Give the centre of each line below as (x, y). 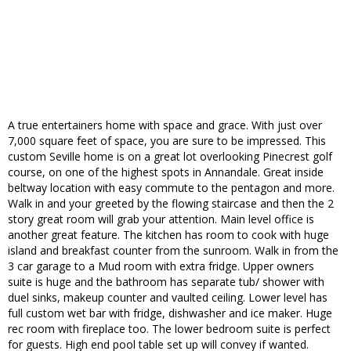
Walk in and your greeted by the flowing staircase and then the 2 (171, 204)
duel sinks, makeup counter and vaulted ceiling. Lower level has (168, 298)
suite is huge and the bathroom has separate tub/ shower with (166, 282)
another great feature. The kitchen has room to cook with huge (168, 235)
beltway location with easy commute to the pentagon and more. (171, 188)
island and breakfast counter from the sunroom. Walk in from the (173, 251)
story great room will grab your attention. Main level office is (161, 219)
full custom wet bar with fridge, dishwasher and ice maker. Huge (170, 313)
